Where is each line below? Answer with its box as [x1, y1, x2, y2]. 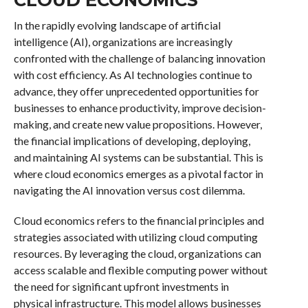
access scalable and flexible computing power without [13, 263, 267, 276]
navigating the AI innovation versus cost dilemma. [13, 183, 245, 197]
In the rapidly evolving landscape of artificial [13, 18, 221, 32]
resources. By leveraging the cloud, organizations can [13, 246, 261, 260]
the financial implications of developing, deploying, [13, 133, 250, 147]
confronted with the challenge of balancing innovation [13, 51, 265, 65]
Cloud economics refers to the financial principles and [13, 213, 264, 227]
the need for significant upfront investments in [13, 279, 229, 293]
